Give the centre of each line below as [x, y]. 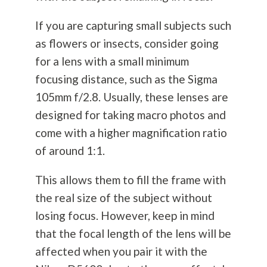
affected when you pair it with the [121, 252]
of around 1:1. [70, 151]
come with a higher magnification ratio [131, 133]
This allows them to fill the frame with [130, 180]
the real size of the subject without [123, 198]
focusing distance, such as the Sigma [126, 79]
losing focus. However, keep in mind [125, 216]
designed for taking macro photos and [130, 115]
